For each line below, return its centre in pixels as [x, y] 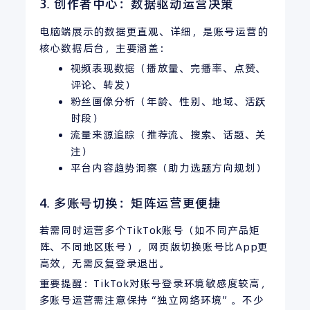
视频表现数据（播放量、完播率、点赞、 [168, 68]
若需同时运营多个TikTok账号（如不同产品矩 [149, 230]
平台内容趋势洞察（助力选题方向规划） [168, 167]
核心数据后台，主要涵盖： [104, 48]
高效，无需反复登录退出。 [104, 263]
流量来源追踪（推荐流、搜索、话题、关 [168, 134]
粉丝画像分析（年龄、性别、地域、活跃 [168, 101]
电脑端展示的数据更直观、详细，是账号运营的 [154, 31]
